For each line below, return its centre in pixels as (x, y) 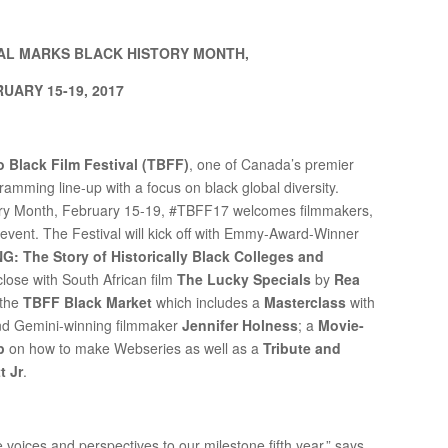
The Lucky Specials (244, 279)
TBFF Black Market (88, 302)
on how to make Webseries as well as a (134, 348)
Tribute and (302, 348)
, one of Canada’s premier (272, 164)
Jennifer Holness (240, 325)
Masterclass (305, 302)
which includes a (208, 302)
